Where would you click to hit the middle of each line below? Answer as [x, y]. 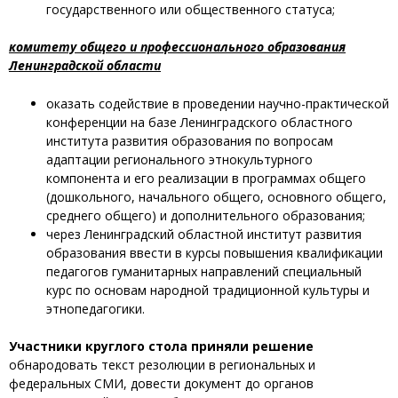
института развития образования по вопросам [190, 141]
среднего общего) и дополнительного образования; [206, 215]
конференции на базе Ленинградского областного [199, 122]
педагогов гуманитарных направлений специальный [204, 271]
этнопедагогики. [96, 309]
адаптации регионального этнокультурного [179, 159]
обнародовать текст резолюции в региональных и [162, 365]
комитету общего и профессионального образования [177, 46]
